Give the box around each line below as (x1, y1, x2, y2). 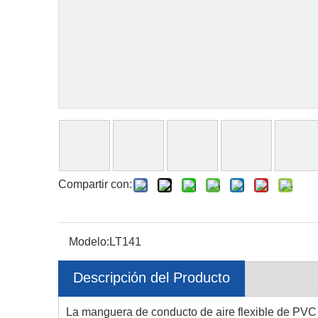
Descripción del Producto (73, 270, 230, 285)
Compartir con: (58, 178, 132, 190)
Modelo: (69, 236, 109, 248)
